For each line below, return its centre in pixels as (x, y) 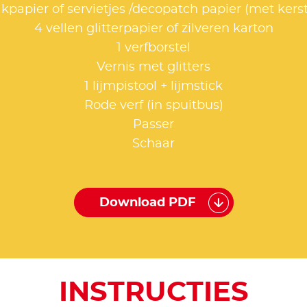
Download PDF (147, 202)
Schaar (153, 144)
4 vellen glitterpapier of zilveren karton (153, 29)
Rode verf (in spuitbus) (153, 106)
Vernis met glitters (153, 67)
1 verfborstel (153, 48)
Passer (153, 125)
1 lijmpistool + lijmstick (153, 87)
